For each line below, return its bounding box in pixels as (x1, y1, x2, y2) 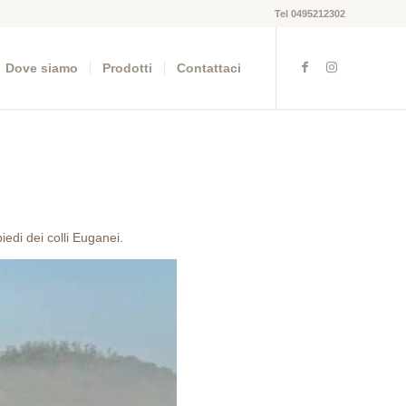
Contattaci (177, 61, 241, 75)
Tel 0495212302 (275, 8, 345, 19)
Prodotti (102, 61, 152, 75)
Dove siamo (5, 61, 78, 75)
